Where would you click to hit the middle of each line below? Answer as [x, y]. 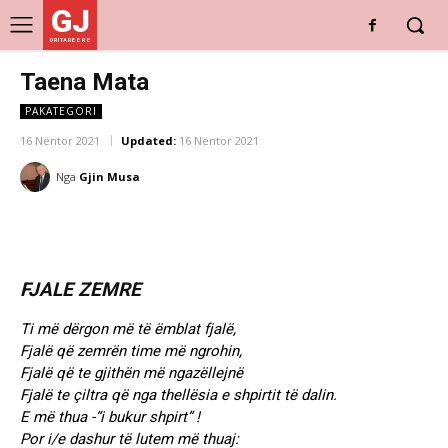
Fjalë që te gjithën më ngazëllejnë [131, 373]
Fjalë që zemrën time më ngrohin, [131, 351]
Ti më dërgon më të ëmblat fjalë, [128, 329]
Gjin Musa [109, 177]
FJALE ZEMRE [80, 290]
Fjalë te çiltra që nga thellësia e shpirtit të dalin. [178, 395]
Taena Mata [84, 82]
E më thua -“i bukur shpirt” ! [110, 417]
